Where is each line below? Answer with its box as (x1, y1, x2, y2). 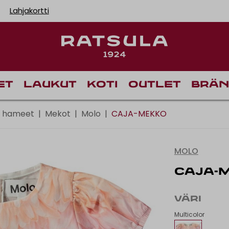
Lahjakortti (9, 5, 49, 16)
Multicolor (174, 210, 204, 219)
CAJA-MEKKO (111, 107, 167, 120)
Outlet (128, 80, 181, 89)
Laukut (24, 80, 77, 89)
